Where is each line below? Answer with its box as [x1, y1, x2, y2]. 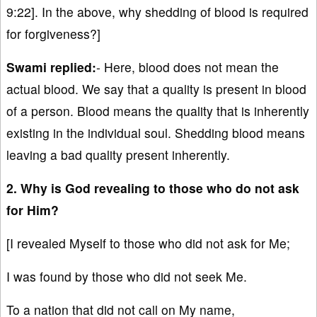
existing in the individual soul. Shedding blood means [6, 124, 305, 142]
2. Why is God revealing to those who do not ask [6, 179, 299, 197]
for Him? [6, 201, 59, 219]
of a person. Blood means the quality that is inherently [6, 102, 309, 120]
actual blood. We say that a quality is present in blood [6, 80, 306, 98]
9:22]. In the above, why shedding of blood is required [6, 3, 309, 21]
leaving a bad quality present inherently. [6, 146, 230, 164]
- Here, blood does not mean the [96, 58, 279, 76]
